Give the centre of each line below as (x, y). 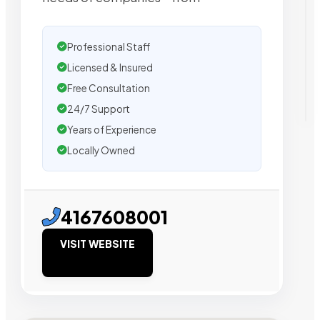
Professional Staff (109, 46)
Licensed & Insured (110, 67)
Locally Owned (101, 150)
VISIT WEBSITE (97, 243)
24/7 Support (99, 109)
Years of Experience (112, 129)
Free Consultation (109, 88)
